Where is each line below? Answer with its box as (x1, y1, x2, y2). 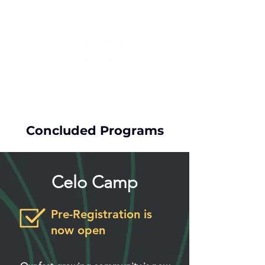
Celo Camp (51, 172, 138, 192)
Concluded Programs (25, 123, 164, 138)
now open (51, 223, 105, 237)
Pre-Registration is (51, 207, 152, 221)
